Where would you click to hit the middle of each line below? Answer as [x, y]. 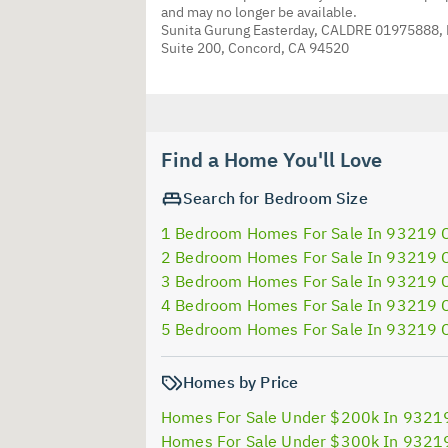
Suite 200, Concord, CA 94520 [255, 47]
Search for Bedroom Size [275, 197]
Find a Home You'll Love [271, 159]
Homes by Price [241, 381]
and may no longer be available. [259, 11]
